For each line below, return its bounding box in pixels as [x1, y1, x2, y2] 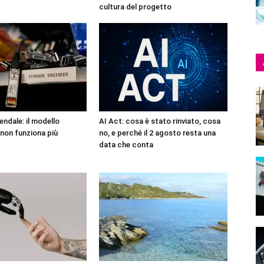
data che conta [99, 140, 153, 149]
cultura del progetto [99, 2, 171, 11]
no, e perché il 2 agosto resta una [99, 128, 216, 137]
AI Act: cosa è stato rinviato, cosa [99, 117, 220, 126]
